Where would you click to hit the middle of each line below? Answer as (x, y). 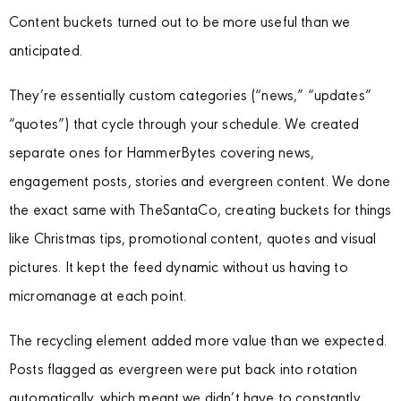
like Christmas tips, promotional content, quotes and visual (193, 241)
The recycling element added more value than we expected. (198, 343)
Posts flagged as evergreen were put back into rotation (183, 371)
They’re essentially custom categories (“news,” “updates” (190, 98)
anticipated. (46, 53)
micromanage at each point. (98, 298)
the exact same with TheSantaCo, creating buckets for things (200, 212)
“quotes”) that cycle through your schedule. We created (184, 126)
